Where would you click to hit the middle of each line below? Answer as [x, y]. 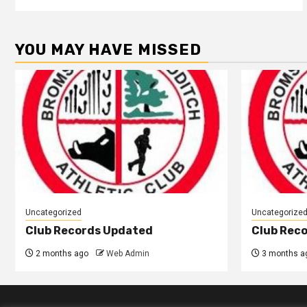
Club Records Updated [89, 231]
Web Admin [128, 254]
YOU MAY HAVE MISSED [108, 50]
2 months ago [61, 254]
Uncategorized [53, 213]
